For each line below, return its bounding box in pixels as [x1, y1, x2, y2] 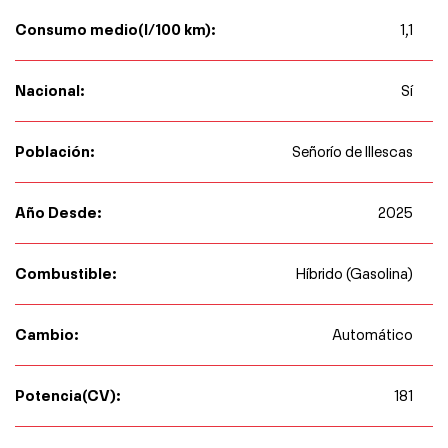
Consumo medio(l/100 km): [15, 19, 216, 39]
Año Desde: [15, 202, 102, 222]
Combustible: [15, 263, 117, 283]
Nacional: [15, 80, 85, 100]
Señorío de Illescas [292, 142, 413, 161]
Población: [15, 141, 95, 161]
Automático [332, 325, 413, 344]
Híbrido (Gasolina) [296, 264, 413, 283]
